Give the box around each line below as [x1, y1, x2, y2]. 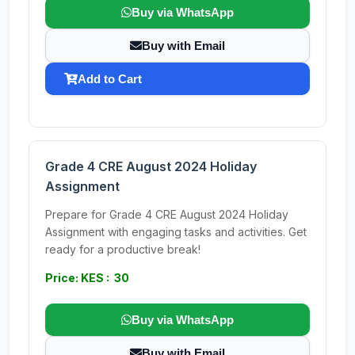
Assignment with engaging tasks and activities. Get [45, 225, 307, 239]
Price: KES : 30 [45, 271, 129, 284]
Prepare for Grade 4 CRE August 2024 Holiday [45, 208, 288, 221]
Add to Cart [78, 72, 142, 86]
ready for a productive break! [45, 242, 200, 256]
